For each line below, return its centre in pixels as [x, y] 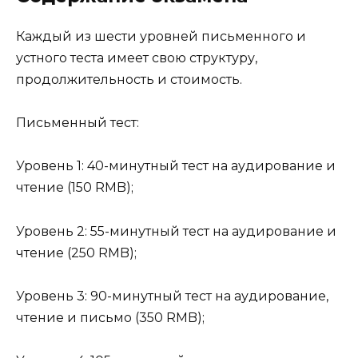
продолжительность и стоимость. [129, 80]
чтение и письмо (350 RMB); [110, 317]
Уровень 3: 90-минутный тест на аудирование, [172, 296]
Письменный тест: [78, 123]
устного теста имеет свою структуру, [137, 58]
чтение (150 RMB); [75, 188]
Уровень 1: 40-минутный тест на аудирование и [176, 166]
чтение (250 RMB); [76, 253]
